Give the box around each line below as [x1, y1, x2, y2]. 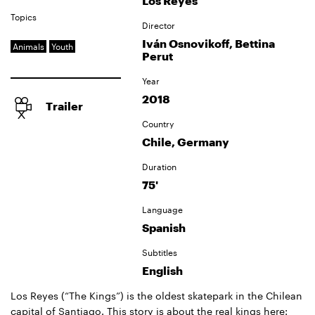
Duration [141, 162, 176, 172]
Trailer [46, 99, 83, 112]
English [141, 264, 183, 277]
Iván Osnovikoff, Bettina [141, 37, 275, 50]
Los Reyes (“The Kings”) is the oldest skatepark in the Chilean [11, 290, 302, 302]
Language [141, 205, 183, 214]
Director [141, 20, 175, 30]
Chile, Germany [141, 135, 229, 148]
